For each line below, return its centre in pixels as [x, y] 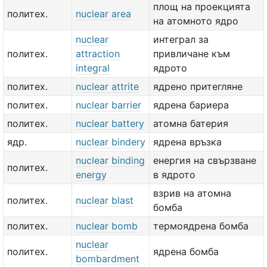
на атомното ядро [196, 21]
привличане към [192, 54]
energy [91, 175]
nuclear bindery [111, 142]
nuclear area [103, 14]
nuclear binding [110, 160]
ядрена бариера [191, 105]
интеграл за [181, 39]
